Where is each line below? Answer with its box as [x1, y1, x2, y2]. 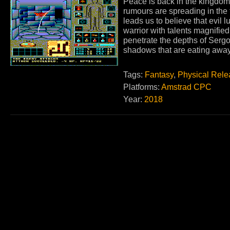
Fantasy [145, 70, 174, 79]
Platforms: [123, 82, 160, 91]
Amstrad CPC [161, 82, 212, 91]
